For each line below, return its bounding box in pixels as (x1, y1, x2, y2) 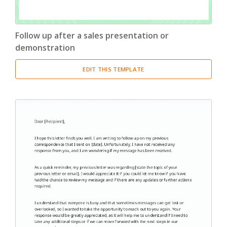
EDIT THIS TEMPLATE (83, 65, 144, 73)
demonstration (15, 42, 75, 53)
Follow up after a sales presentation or (15, 29, 169, 41)
